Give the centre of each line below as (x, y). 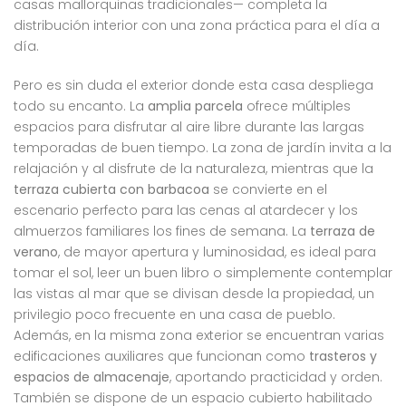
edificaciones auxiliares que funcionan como (161, 357)
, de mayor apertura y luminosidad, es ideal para (217, 252)
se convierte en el (268, 190)
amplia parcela (195, 106)
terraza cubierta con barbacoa (111, 190)
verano (36, 252)
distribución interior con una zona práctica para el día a (197, 26)
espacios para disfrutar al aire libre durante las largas (189, 127)
